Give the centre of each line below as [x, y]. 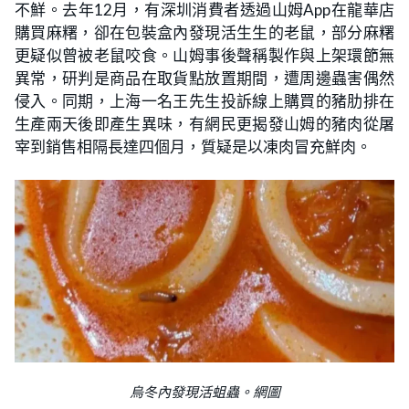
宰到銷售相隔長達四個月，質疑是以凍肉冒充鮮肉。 [193, 147]
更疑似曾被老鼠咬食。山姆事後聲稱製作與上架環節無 [204, 56]
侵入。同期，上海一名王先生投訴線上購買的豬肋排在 [204, 101]
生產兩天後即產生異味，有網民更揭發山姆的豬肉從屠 [204, 124]
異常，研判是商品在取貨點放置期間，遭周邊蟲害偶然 [204, 79]
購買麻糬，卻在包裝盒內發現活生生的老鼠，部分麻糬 [204, 33]
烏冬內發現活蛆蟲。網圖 [204, 393]
